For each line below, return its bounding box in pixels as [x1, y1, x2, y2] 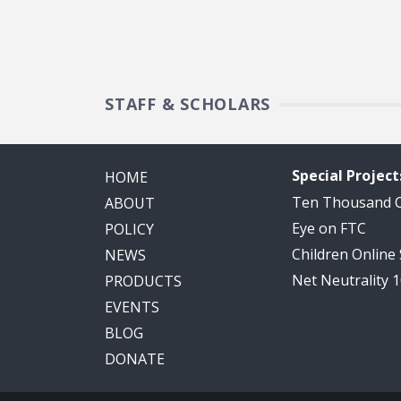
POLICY [105, 219, 154, 240]
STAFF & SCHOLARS [105, 93, 270, 115]
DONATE [105, 349, 165, 370]
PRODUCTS [105, 271, 182, 292]
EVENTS [105, 297, 159, 318]
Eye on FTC [292, 218, 366, 239]
